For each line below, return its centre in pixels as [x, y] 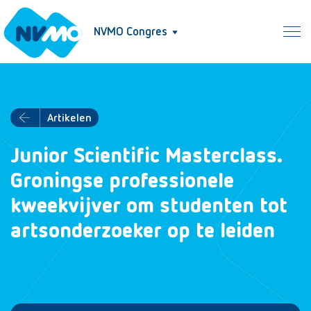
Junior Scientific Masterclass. [146, 157]
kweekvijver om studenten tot [149, 207]
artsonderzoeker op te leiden [143, 232]
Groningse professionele [122, 182]
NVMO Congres [131, 32]
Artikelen [69, 118]
